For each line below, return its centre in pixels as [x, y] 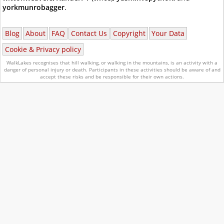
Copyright [129, 33]
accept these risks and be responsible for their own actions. [112, 76]
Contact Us [89, 33]
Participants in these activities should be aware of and [154, 69]
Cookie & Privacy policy [43, 49]
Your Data [168, 33]
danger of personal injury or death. [45, 69]
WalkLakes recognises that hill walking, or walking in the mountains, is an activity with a [112, 62]
